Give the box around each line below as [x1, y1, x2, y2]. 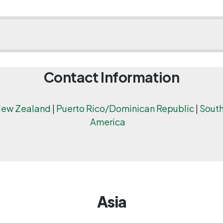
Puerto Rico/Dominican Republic [56, 102, 194, 114]
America [90, 115, 125, 127]
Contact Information [43, 68, 180, 86]
